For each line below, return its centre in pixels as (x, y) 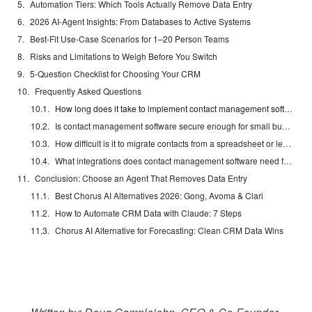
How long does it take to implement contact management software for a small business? (289, 109)
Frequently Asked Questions (88, 91)
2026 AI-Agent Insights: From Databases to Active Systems (140, 22)
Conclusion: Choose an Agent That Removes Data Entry (141, 178)
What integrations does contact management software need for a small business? (288, 161)
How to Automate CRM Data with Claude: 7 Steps (149, 213)
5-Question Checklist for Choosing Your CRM (115, 74)
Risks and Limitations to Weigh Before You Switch (124, 56)
